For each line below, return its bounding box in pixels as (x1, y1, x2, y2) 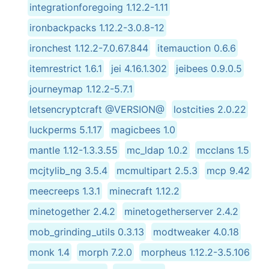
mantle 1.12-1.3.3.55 (29, 144, 118, 156)
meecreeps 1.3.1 (29, 184, 100, 197)
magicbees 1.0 (111, 123, 175, 136)
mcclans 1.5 (197, 144, 249, 156)
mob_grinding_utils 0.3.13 (29, 225, 144, 238)
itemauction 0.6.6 (157, 41, 236, 54)
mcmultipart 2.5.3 (116, 164, 198, 177)
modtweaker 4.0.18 (153, 225, 239, 238)
